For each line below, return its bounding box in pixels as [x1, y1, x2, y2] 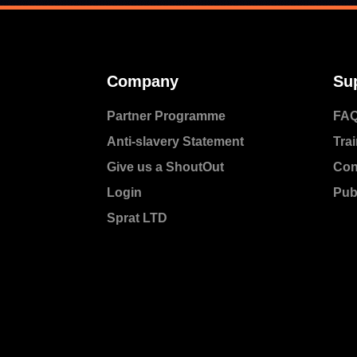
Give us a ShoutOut [107, 160, 225, 175]
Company [107, 73, 179, 91]
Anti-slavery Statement [107, 135, 245, 149]
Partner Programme [107, 109, 226, 124]
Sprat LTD [107, 211, 168, 226]
